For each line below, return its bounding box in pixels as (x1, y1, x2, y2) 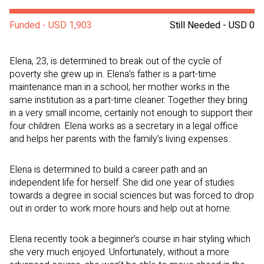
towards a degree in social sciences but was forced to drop (9, 189, 254, 203)
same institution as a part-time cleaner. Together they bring (9, 93, 247, 108)
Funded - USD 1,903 (9, 18, 92, 33)
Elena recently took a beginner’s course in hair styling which (9, 232, 250, 247)
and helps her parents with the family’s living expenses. (9, 132, 230, 147)
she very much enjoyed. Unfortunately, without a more (9, 245, 229, 260)
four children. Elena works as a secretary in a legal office (9, 119, 238, 134)
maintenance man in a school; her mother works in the (9, 80, 230, 95)
